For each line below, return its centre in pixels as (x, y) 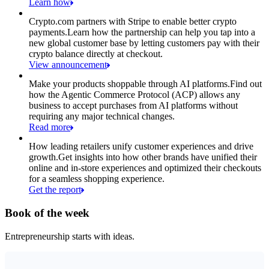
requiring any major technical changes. (102, 116)
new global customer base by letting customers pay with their (144, 43)
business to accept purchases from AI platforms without (133, 106)
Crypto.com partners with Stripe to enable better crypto (133, 22)
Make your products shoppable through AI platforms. (129, 84)
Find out (246, 84)
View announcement (68, 65)
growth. (44, 157)
